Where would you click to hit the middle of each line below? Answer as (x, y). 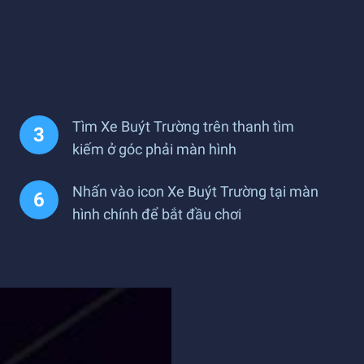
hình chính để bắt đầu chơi (157, 214)
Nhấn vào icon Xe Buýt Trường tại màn (195, 191)
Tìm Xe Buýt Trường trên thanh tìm (183, 126)
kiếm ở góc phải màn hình (154, 149)
